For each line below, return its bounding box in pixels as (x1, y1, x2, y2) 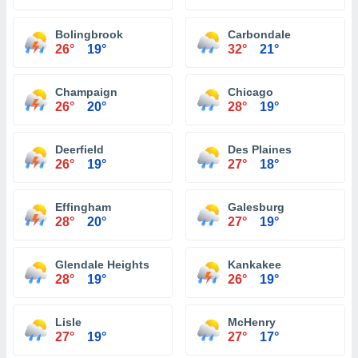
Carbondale (228, 28, 291, 41)
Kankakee (228, 258, 281, 271)
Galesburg (228, 201, 284, 213)
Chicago (228, 86, 273, 98)
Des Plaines (228, 143, 292, 156)
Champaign (55, 86, 117, 98)
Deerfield (55, 143, 104, 156)
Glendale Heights (55, 258, 149, 271)
